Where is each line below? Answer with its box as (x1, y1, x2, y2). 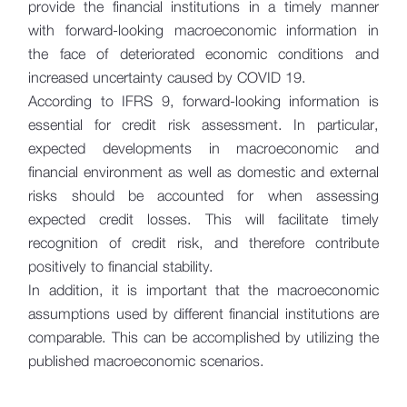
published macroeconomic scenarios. (28, 352, 265, 370)
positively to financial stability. (28, 257, 214, 275)
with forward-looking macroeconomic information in (28, 21, 379, 39)
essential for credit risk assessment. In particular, (28, 115, 379, 134)
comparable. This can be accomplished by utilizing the (28, 328, 379, 346)
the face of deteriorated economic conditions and (28, 45, 379, 63)
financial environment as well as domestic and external (28, 163, 379, 181)
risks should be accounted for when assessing (28, 186, 379, 204)
